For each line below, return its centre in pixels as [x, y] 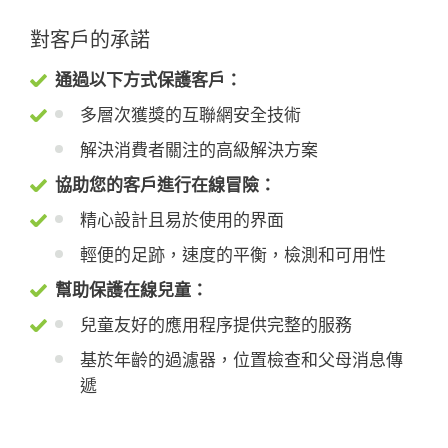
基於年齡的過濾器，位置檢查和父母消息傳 [241, 359]
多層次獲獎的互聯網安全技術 [190, 114]
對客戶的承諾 [90, 41]
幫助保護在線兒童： [131, 289]
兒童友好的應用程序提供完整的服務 [216, 324]
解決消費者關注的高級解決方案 [199, 149]
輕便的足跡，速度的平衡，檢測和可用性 [233, 254]
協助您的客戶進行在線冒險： [165, 184]
